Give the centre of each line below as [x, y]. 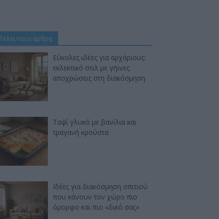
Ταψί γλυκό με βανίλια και [95, 122]
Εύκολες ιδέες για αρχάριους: [99, 57]
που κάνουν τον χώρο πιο [95, 197]
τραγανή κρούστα [81, 132]
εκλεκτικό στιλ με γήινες [91, 68]
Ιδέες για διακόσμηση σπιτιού [100, 186]
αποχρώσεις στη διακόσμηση [99, 78]
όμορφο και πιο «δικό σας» [96, 207]
